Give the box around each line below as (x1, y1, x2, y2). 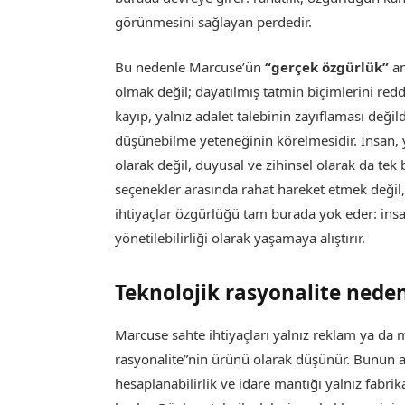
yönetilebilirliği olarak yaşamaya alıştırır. (115, 228, 366, 247)
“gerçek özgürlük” (261, 57, 390, 76)
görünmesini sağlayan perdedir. (115, 12, 313, 31)
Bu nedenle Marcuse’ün (115, 57, 262, 76)
